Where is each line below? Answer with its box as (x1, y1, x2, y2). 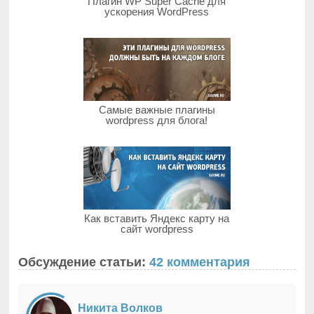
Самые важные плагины (98, 104, 215, 116)
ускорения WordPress (104, 6, 210, 18)
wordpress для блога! (106, 114, 208, 127)
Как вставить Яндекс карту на (84, 212, 230, 225)
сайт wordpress (120, 223, 193, 235)
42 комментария (149, 255, 251, 270)
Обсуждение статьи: (18, 255, 150, 270)
